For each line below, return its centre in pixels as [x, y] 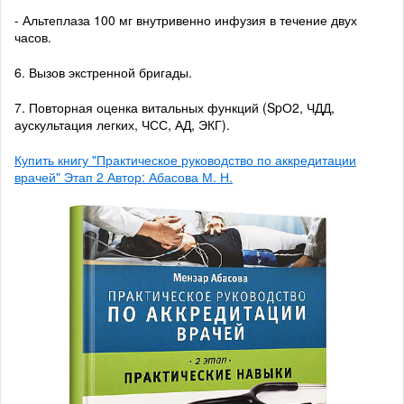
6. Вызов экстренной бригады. [103, 73]
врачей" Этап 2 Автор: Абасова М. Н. [124, 177]
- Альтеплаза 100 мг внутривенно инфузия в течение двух [186, 20]
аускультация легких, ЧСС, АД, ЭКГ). [122, 125]
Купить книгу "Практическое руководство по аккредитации [185, 160]
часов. [33, 37]
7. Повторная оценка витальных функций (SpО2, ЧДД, [174, 108]
